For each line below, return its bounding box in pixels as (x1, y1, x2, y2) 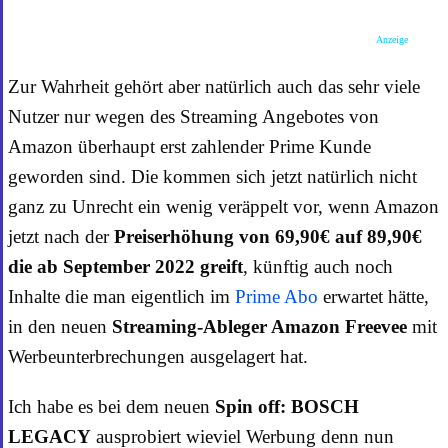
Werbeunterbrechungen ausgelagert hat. (8, 346, 308, 368)
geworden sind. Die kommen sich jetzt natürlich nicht (8, 166, 417, 188)
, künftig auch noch (243, 256, 393, 278)
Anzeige (376, 34, 409, 46)
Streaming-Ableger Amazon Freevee (112, 316, 407, 338)
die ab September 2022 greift (8, 256, 243, 278)
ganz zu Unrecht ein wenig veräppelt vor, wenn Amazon (8, 196, 439, 218)
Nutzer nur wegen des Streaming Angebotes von (8, 106, 379, 128)
